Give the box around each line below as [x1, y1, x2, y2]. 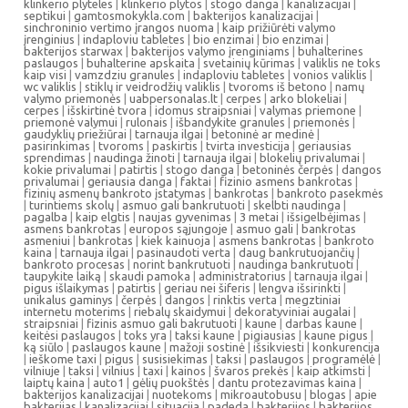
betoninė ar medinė [211, 127, 314, 140]
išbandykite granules [176, 116, 285, 128]
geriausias [298, 139, 352, 152]
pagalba [24, 210, 67, 223]
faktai [180, 175, 211, 188]
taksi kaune [175, 329, 235, 342]
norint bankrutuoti [133, 258, 230, 270]
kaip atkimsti [297, 364, 365, 377]
